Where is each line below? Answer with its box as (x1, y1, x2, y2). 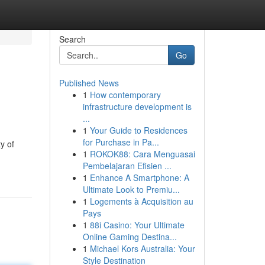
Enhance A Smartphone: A (89, 172, 189, 183)
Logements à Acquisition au (89, 195, 193, 207)
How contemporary (89, 89, 161, 101)
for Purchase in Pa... (82, 136, 159, 148)
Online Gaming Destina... (82, 231, 177, 243)
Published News (59, 77, 119, 89)
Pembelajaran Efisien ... (82, 160, 172, 172)
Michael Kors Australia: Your (89, 243, 195, 254)
